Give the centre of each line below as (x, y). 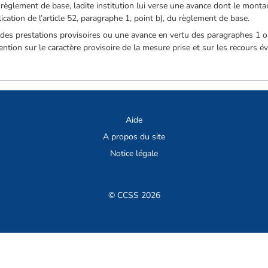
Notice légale (134, 154)
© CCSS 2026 (134, 196)
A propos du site (134, 137)
